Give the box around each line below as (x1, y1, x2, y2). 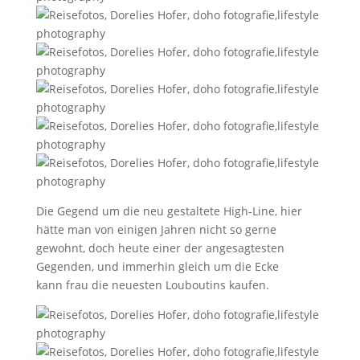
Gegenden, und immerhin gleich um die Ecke (35, 259, 279, 274)
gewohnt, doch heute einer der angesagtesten (35, 240, 284, 256)
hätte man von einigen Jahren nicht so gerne (35, 222, 276, 237)
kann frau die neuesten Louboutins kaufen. (35, 277, 269, 292)
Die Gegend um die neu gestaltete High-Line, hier (35, 203, 302, 219)
